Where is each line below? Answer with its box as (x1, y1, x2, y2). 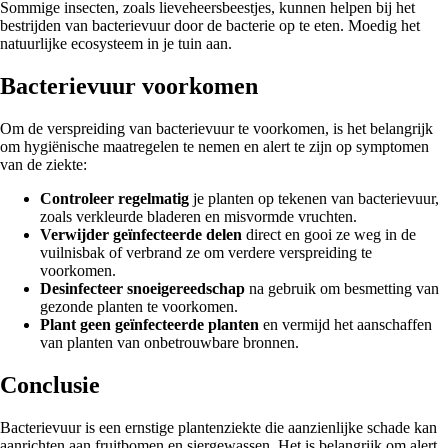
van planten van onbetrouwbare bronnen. (40, 333, 299, 351)
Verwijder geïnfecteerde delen (40, 225, 242, 243)
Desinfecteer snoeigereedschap (40, 279, 245, 297)
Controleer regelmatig (40, 189, 189, 207)
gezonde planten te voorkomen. (40, 297, 238, 315)
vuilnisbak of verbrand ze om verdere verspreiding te (40, 243, 372, 261)
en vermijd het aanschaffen (259, 315, 432, 333)
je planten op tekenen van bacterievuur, (189, 189, 439, 207)
